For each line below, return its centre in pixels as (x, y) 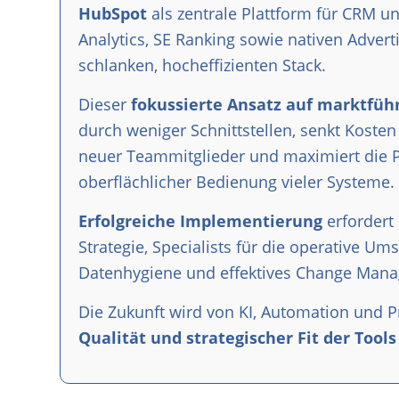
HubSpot (113, 13)
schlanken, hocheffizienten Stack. (202, 65)
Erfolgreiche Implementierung (200, 221)
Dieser (105, 104)
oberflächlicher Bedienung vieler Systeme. (236, 181)
